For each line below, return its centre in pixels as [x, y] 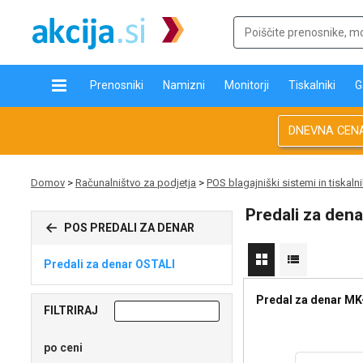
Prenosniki [117, 85]
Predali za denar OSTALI [109, 264]
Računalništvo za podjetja [136, 183]
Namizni [184, 85]
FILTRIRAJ [71, 310]
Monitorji [247, 85]
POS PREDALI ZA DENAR [129, 228]
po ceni [63, 348]
